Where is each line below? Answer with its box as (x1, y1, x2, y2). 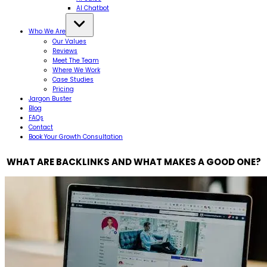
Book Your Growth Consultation (29, 132, 123, 141)
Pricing (52, 85, 74, 94)
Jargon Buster (29, 94, 72, 103)
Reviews (52, 46, 77, 55)
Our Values (52, 37, 86, 46)
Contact (29, 123, 53, 132)
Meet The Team (52, 56, 99, 65)
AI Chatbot (76, 4, 109, 13)
